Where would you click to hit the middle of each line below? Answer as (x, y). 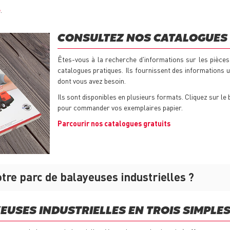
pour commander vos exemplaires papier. (120, 108)
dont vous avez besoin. (91, 81)
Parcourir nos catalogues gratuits (114, 123)
